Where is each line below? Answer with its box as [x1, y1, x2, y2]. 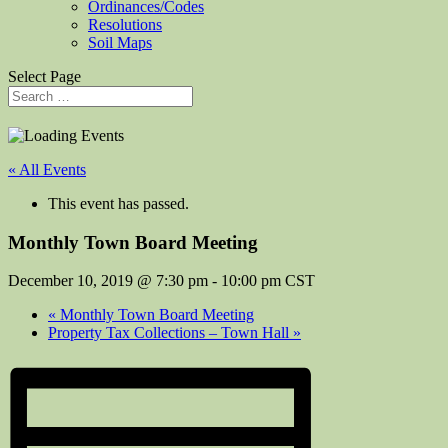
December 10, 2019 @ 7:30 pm [8, 272, 208, 290]
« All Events [8, 160, 86, 178]
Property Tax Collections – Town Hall [48, 324, 293, 342]
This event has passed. [48, 194, 189, 212]
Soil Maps [88, 34, 152, 51]
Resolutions [88, 16, 162, 33]
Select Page [8, 68, 81, 85]
